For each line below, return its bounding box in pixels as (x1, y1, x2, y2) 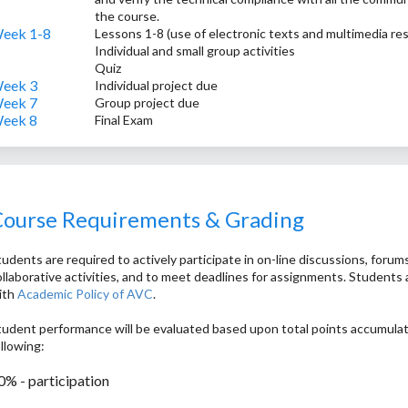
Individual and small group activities (95, 43, 296, 59)
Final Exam (95, 112, 154, 128)
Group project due (95, 95, 200, 111)
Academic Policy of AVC (17, 285, 153, 301)
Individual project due (95, 77, 219, 94)
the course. (95, 8, 160, 25)
